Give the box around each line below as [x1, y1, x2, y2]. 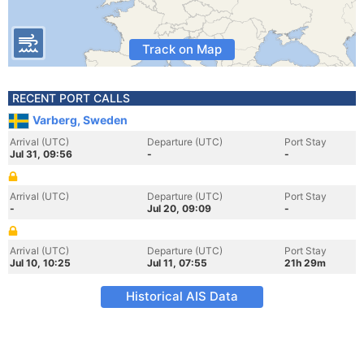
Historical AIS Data [126, 288, 238, 304]
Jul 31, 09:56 [10, 148, 72, 160]
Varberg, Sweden [32, 113, 128, 127]
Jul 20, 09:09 [147, 202, 211, 214]
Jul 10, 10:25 [10, 257, 71, 269]
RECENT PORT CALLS [12, 91, 130, 105]
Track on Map [142, 41, 222, 57]
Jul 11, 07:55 [147, 257, 207, 269]
